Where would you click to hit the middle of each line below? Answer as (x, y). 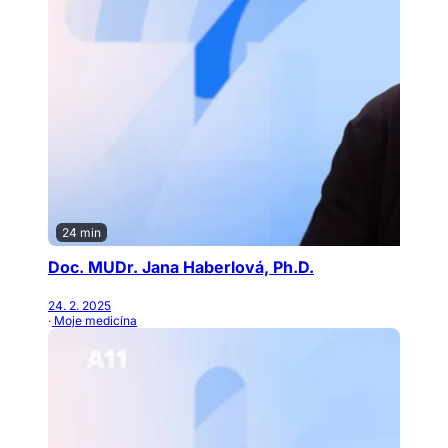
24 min (81, 232)
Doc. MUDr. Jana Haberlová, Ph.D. (181, 266)
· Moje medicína (92, 321)
